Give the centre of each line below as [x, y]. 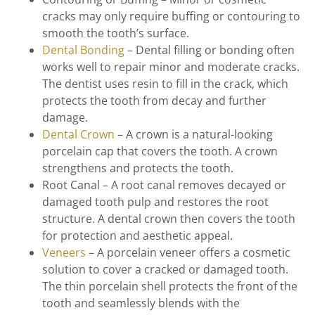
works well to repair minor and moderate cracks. [171, 67]
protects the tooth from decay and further [154, 101]
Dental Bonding [83, 50]
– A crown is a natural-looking [194, 135]
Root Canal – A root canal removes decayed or [164, 185]
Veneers [64, 253]
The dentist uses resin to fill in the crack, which [165, 84]
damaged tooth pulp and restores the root [155, 202]
